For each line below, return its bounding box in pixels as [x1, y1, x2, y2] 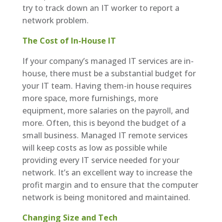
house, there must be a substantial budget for [22, 67, 196, 79]
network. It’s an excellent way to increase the [22, 166, 192, 178]
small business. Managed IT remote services [22, 129, 188, 141]
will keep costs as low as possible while [22, 142, 167, 153]
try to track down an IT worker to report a [22, 2, 179, 13]
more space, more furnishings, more [22, 92, 158, 104]
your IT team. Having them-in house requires [22, 80, 192, 91]
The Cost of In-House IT [22, 35, 116, 46]
